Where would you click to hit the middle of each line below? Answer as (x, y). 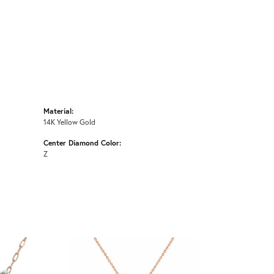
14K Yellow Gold (69, 122)
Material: (58, 111)
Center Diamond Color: (82, 143)
